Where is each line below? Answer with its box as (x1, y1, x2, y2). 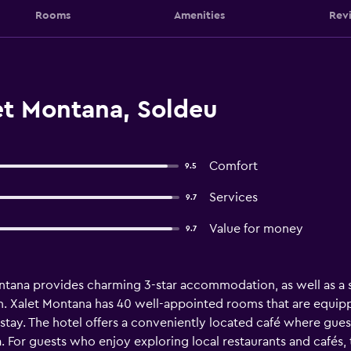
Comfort (208, 160, 258, 172)
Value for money (208, 223, 303, 235)
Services (208, 191, 258, 204)
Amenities (174, 9, 225, 21)
